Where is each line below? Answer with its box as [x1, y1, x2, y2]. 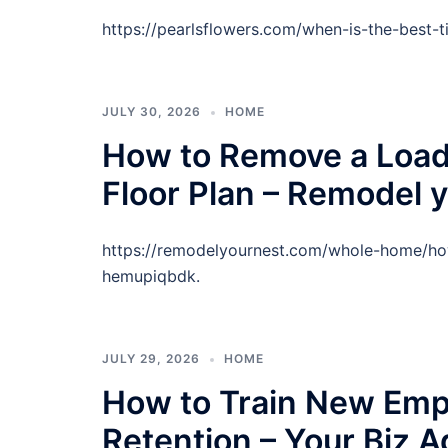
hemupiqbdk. [102, 266, 200, 286]
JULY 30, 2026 [102, 104, 201, 119]
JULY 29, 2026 [102, 351, 200, 366]
